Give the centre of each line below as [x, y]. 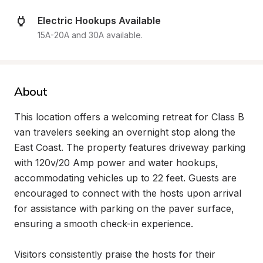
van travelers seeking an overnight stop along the [125, 132]
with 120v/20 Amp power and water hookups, [116, 163]
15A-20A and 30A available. [90, 35]
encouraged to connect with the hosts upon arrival [128, 193]
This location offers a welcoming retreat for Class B [129, 117]
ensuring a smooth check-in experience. [104, 224]
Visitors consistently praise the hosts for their [115, 254]
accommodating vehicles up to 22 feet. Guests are [125, 178]
